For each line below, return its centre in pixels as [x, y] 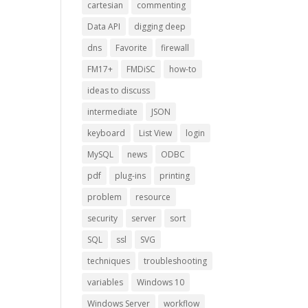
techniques [109, 261]
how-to [183, 69]
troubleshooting [176, 261]
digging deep [160, 26]
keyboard [107, 133]
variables [106, 282]
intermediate [113, 111]
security [103, 218]
